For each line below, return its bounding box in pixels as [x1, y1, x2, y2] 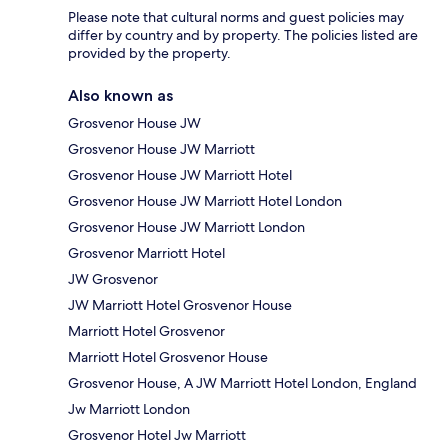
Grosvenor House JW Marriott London [68, 217, 305, 236]
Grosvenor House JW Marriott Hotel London [68, 191, 342, 210]
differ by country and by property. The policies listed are [68, 25, 418, 44]
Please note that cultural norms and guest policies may [68, 7, 404, 26]
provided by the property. [68, 43, 231, 62]
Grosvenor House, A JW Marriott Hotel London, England [68, 373, 417, 392]
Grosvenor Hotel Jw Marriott [68, 425, 246, 444]
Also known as [68, 85, 173, 105]
